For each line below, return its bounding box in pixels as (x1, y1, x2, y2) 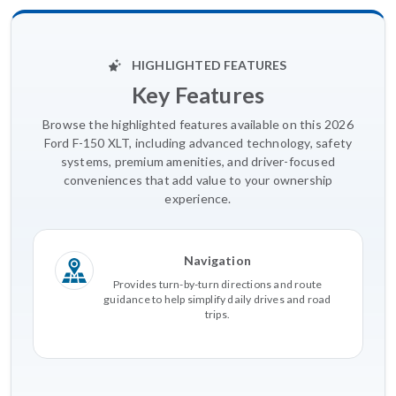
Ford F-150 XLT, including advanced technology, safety (43, 134, 353, 150)
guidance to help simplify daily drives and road (103, 292, 331, 306)
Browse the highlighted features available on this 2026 (42, 116, 354, 132)
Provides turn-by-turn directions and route (112, 277, 323, 291)
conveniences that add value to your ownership (63, 171, 333, 187)
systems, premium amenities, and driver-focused (60, 153, 336, 169)
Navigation (184, 252, 251, 268)
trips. (204, 307, 231, 321)
